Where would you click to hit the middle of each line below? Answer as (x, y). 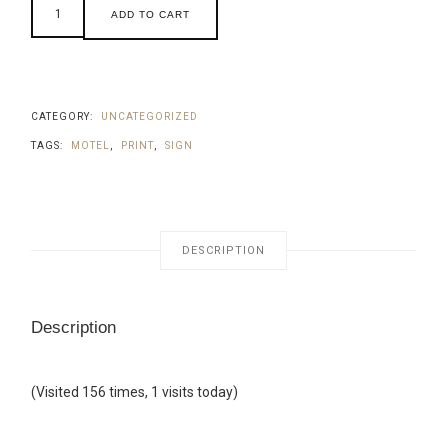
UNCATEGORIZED (150, 116)
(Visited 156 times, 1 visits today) (135, 391)
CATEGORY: (64, 116)
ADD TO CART (151, 14)
